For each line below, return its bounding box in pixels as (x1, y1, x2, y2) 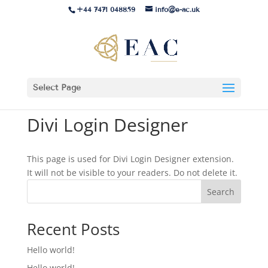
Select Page (32, 83, 81, 93)
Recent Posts (26, 218, 120, 240)
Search (207, 185, 235, 197)
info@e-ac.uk (155, 5, 200, 14)
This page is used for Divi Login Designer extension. (26, 153, 234, 165)
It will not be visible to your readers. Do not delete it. (26, 167, 237, 178)
